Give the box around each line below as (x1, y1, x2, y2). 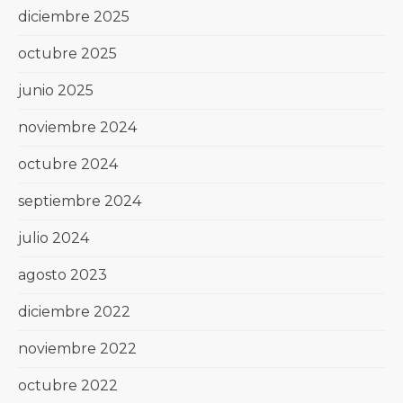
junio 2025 (18, 81, 94, 99)
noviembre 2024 (18, 118, 137, 136)
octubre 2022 (18, 376, 118, 394)
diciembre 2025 (18, 7, 130, 25)
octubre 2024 (18, 155, 118, 173)
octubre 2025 (18, 44, 117, 62)
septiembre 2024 (18, 192, 141, 210)
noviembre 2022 (18, 339, 137, 357)
